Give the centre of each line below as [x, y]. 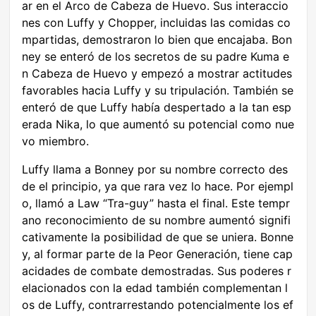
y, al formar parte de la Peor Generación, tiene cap [157, 254]
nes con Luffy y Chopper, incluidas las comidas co [156, 23]
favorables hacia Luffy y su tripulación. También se [158, 91]
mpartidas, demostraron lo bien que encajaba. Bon [157, 40]
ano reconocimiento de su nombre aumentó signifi [156, 220]
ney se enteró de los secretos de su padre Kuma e [156, 57]
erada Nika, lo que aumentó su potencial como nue [158, 124]
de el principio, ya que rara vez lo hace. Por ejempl [158, 187]
